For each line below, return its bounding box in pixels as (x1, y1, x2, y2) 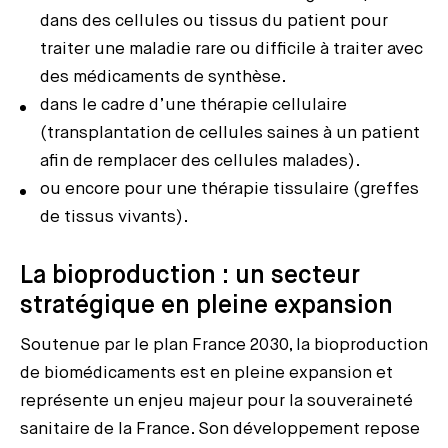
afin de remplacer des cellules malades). (40, 152, 361, 170)
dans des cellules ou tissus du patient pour (40, 12, 388, 30)
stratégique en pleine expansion (20, 293, 393, 319)
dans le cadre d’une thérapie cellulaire (40, 96, 347, 114)
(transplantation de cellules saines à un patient (40, 124, 420, 142)
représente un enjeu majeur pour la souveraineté (20, 392, 413, 410)
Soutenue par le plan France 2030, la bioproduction (20, 336, 428, 354)
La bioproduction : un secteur (20, 263, 360, 289)
